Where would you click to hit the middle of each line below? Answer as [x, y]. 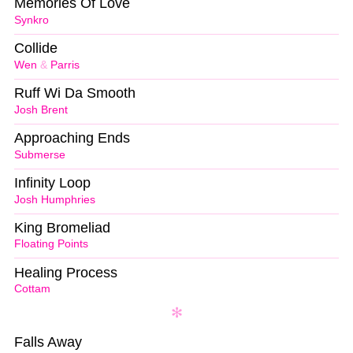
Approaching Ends [72, 137]
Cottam [32, 289]
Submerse [40, 154]
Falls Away [48, 342]
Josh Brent [41, 110]
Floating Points [51, 244]
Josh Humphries [55, 199]
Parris [65, 65]
